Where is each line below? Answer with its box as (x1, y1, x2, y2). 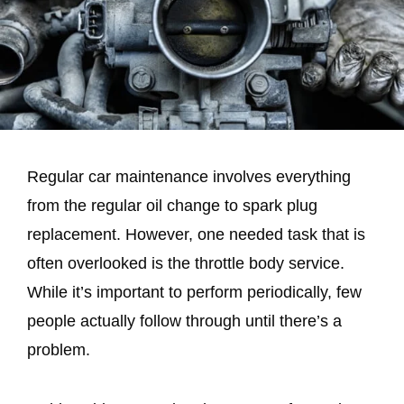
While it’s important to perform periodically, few (27, 283, 362, 302)
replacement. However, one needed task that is (27, 225, 365, 244)
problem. (27, 341, 90, 360)
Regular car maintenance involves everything (27, 168, 351, 187)
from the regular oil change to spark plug (27, 197, 317, 216)
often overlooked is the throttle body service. (27, 254, 344, 273)
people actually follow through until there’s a (27, 312, 342, 331)
